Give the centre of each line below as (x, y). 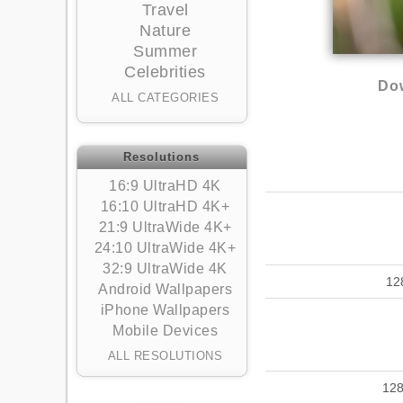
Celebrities (165, 72)
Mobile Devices (165, 331)
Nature (165, 31)
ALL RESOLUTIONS (165, 356)
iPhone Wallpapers (165, 310)
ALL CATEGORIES (165, 98)
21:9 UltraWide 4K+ (165, 227)
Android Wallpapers (165, 289)
